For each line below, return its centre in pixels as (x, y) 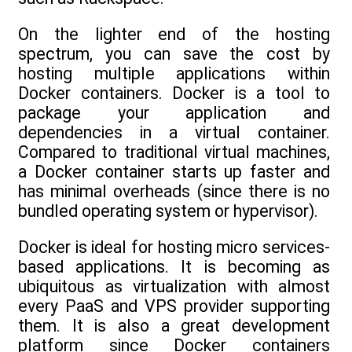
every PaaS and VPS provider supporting (174, 306)
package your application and (174, 113)
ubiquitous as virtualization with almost (174, 287)
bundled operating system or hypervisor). (168, 211)
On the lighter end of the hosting (174, 35)
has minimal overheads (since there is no (174, 192)
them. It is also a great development (174, 326)
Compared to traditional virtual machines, (174, 152)
